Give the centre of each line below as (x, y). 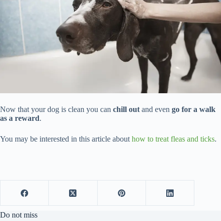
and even (157, 110)
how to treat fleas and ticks (173, 139)
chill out (127, 110)
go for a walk (194, 110)
